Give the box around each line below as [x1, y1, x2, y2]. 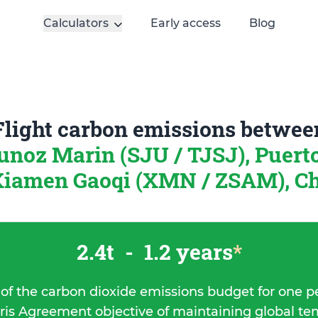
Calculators [43, 16, 109, 30]
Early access [150, 16, 221, 30]
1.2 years [138, 238, 233, 265]
